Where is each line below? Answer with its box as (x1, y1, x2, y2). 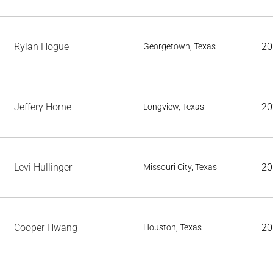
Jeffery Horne (14, 101, 71, 113)
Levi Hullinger (14, 161, 72, 173)
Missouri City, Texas (143, 162, 217, 172)
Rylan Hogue (14, 41, 69, 52)
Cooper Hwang (14, 222, 77, 233)
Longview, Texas (143, 102, 204, 112)
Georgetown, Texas (143, 41, 216, 51)
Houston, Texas (143, 222, 202, 232)
